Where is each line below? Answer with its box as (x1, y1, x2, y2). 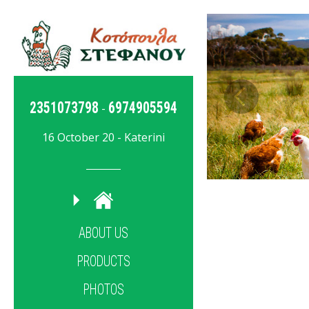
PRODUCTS (77, 252, 130, 270)
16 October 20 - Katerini (42, 129, 165, 145)
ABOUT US (79, 223, 128, 242)
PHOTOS (83, 280, 124, 299)
